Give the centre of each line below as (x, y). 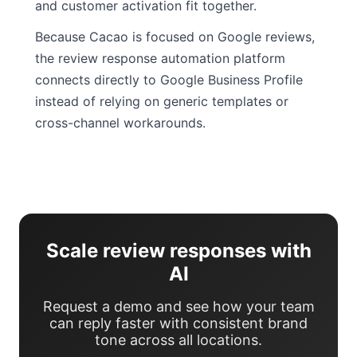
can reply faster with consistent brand (178, 323)
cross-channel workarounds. (120, 122)
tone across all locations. (178, 339)
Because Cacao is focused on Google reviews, (175, 36)
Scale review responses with (178, 250)
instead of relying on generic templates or (162, 101)
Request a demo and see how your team (178, 306)
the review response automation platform (160, 58)
